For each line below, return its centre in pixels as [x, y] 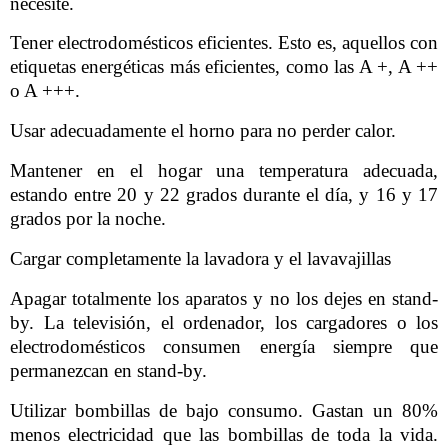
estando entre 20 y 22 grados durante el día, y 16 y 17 [224, 195]
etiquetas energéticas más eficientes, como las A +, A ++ [224, 67]
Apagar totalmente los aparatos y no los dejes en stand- [224, 298]
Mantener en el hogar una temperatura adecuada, [224, 171]
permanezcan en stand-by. [108, 370]
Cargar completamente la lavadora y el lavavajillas [200, 258]
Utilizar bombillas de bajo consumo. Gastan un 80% [224, 410]
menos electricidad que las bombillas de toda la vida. [224, 434]
